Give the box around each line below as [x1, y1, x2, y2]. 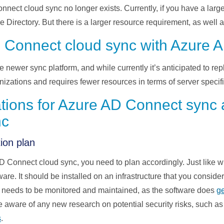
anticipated [162, 63, 201, 72]
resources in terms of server [101, 77, 201, 86]
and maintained [80, 186, 137, 195]
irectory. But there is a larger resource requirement [12, 18, 188, 27]
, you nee [77, 158, 109, 167]
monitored [45, 186, 80, 195]
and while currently [79, 63, 150, 72]
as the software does [139, 186, 216, 195]
